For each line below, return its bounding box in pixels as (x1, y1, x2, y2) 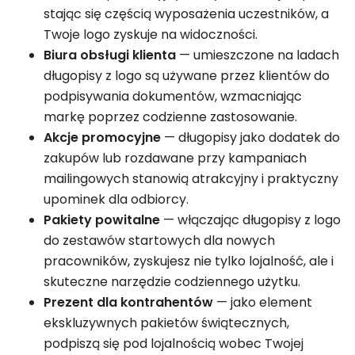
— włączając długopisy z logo (160, 210, 341, 229)
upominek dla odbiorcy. (44, 189, 189, 208)
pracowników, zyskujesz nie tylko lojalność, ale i (44, 251, 334, 270)
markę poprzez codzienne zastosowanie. (44, 107, 297, 126)
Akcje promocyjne (44, 128, 161, 147)
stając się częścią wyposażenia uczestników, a (44, 4, 329, 23)
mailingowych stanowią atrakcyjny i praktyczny (44, 169, 338, 188)
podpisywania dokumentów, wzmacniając (44, 86, 302, 105)
